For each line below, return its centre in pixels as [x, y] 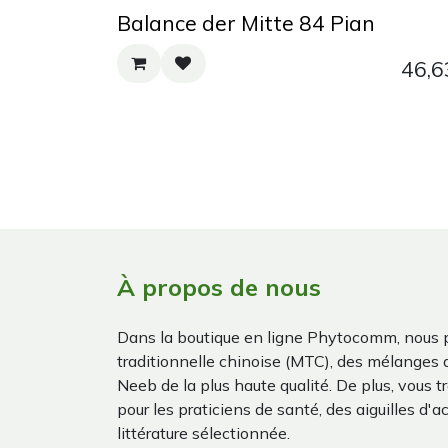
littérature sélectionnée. [203, 432]
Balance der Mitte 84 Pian [246, 23]
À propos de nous [219, 286]
